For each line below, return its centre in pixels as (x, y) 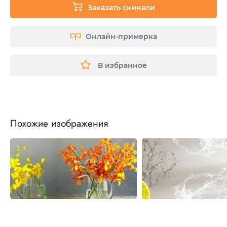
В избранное (122, 65)
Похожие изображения (59, 123)
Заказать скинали (121, 8)
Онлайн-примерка (121, 36)
